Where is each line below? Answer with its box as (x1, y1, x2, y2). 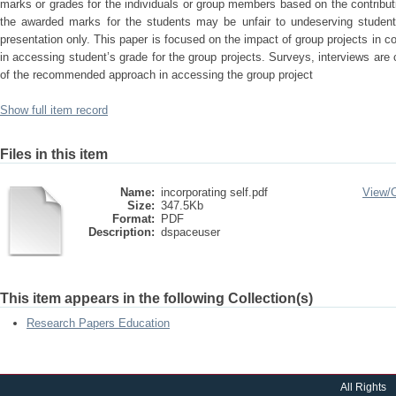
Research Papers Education (27, 316, 170, 330)
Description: (88, 225, 155, 239)
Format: (112, 212, 155, 225)
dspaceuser (161, 225, 220, 239)
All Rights (340, 381, 386, 393)
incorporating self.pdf (161, 186, 268, 199)
